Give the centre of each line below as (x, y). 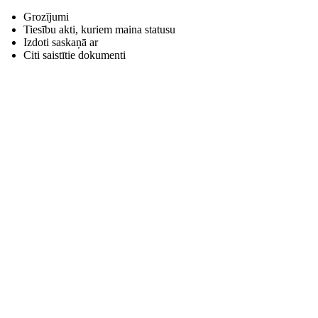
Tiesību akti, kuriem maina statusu (99, 29)
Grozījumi (46, 17)
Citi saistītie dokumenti (75, 55)
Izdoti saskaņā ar (61, 42)
